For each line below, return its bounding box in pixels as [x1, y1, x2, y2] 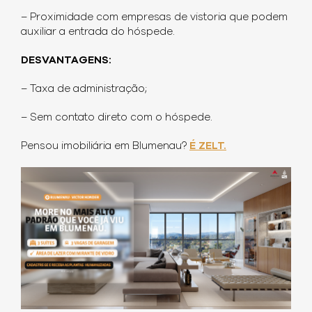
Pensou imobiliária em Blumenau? [21, 141, 189, 152]
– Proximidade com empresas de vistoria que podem [21, 12, 288, 23]
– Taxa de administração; [21, 84, 147, 95]
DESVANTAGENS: [21, 55, 111, 66]
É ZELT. [189, 141, 226, 152]
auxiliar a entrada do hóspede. [21, 26, 175, 38]
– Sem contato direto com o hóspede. [21, 112, 212, 123]
